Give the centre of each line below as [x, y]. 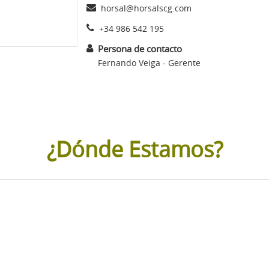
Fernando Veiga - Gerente [149, 62]
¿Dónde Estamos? [134, 149]
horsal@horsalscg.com [146, 8]
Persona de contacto [140, 48]
